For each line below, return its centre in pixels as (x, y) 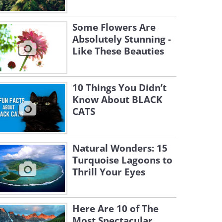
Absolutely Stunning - (122, 39)
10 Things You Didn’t (119, 88)
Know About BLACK (117, 100)
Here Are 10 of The (115, 209)
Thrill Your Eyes (109, 172)
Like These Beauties (118, 51)
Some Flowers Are (114, 27)
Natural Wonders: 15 (120, 148)
